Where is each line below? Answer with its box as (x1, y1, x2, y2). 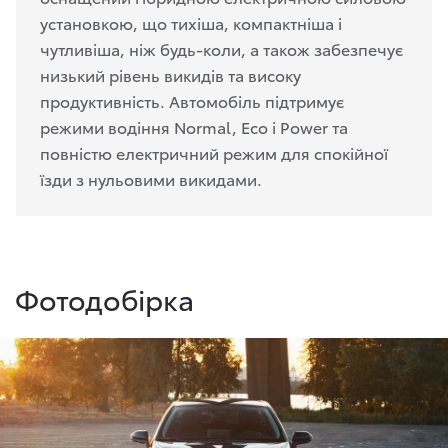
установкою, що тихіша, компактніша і (40, 11, 342, 35)
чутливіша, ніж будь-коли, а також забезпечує (40, 37, 403, 61)
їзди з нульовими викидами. (40, 167, 262, 191)
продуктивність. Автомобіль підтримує (40, 89, 344, 113)
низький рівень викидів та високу (40, 63, 301, 87)
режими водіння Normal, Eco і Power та (40, 115, 348, 139)
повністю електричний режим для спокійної (40, 141, 388, 165)
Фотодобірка (15, 278, 194, 319)
